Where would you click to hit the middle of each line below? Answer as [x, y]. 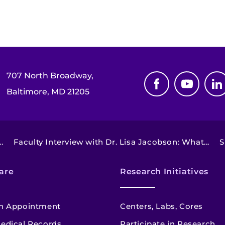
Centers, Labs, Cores [161, 206]
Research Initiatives [164, 172]
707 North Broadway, [50, 75]
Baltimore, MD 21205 [48, 91]
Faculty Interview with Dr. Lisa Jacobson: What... [111, 142]
